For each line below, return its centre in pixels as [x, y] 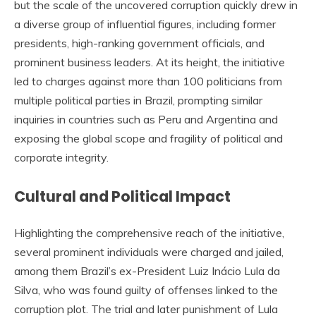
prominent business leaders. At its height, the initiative [150, 62]
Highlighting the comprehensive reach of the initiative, [149, 232]
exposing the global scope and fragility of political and [148, 138]
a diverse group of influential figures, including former [145, 24]
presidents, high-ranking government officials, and [139, 43]
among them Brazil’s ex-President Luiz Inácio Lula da [147, 271]
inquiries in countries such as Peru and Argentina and [146, 119]
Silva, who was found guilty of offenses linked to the [146, 290]
